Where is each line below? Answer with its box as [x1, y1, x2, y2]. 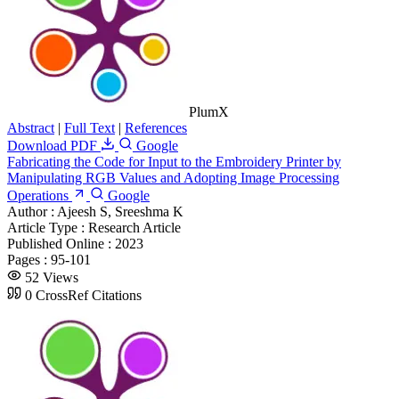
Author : [7, 203, 57, 219]
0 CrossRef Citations [25, 287, 142, 303]
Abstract [7, 119, 54, 135]
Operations [7, 187, 69, 203]
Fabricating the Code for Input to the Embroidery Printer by [7, 153, 341, 169]
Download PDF [7, 137, 101, 153]
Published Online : [7, 235, 115, 251]
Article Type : [7, 219, 88, 235]
